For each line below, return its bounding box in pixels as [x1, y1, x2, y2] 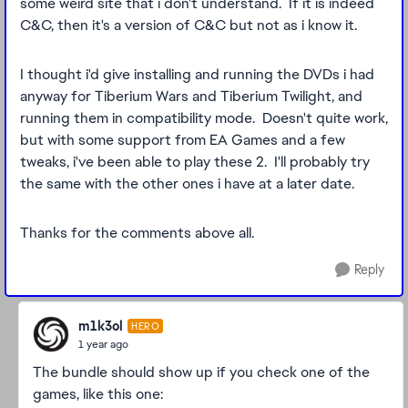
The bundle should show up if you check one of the [33, 362, 370, 382]
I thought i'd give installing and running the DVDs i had [20, 65, 374, 84]
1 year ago [78, 336, 128, 352]
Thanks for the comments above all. [20, 223, 254, 242]
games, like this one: [33, 384, 163, 403]
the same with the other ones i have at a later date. [20, 174, 362, 193]
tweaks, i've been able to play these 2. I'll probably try [20, 152, 370, 171]
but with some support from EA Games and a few [20, 130, 345, 149]
